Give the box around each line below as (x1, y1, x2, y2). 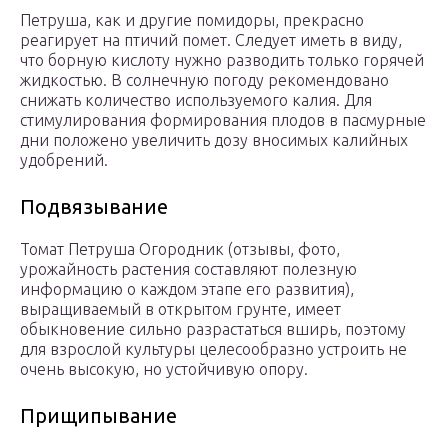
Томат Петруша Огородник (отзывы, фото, (20, 240, 340, 259)
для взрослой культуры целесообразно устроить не (20, 340, 407, 359)
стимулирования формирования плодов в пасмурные (20, 111, 426, 130)
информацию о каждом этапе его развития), (20, 280, 354, 299)
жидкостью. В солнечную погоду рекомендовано (20, 71, 389, 90)
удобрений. (20, 151, 108, 170)
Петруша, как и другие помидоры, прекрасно (20, 11, 364, 30)
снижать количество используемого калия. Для (20, 91, 372, 110)
